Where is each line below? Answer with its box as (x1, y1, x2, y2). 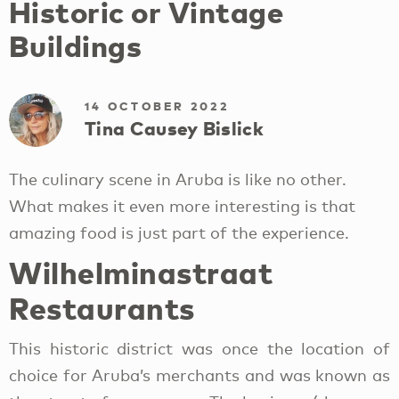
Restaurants (9, 289, 195, 326)
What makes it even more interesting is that (9, 195, 355, 216)
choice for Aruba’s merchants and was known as (9, 364, 390, 385)
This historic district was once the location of (9, 338, 390, 358)
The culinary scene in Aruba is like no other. (9, 168, 346, 189)
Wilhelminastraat (9, 253, 273, 290)
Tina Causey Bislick (85, 117, 264, 141)
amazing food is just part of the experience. (9, 222, 349, 242)
